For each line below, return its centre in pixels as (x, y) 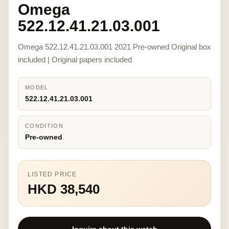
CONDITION (44, 126)
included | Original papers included (75, 60)
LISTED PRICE (52, 174)
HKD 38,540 (64, 189)
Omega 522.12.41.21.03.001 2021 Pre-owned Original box (114, 47)
